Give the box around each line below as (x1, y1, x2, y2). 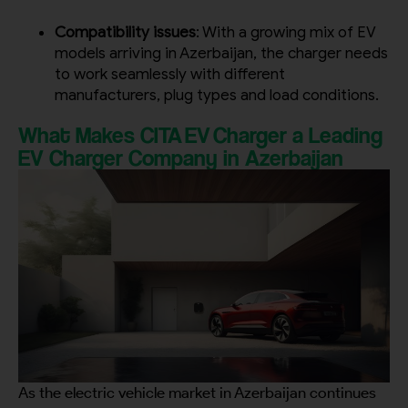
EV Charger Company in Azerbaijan (18, 144, 343, 172)
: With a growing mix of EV (196, 23, 376, 43)
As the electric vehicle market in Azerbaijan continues (18, 382, 376, 402)
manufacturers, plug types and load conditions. (55, 86, 379, 106)
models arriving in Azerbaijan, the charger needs (55, 44, 388, 64)
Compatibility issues (55, 23, 196, 43)
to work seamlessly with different (55, 65, 285, 85)
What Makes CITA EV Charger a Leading (18, 121, 382, 149)
